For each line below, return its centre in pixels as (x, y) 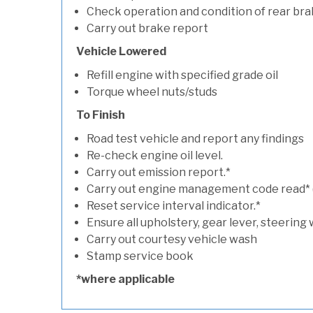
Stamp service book (140, 256)
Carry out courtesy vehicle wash (172, 239)
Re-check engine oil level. (155, 155)
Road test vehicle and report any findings (195, 139)
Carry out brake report (147, 28)
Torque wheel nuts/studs (152, 92)
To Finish (101, 115)
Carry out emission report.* (159, 172)
